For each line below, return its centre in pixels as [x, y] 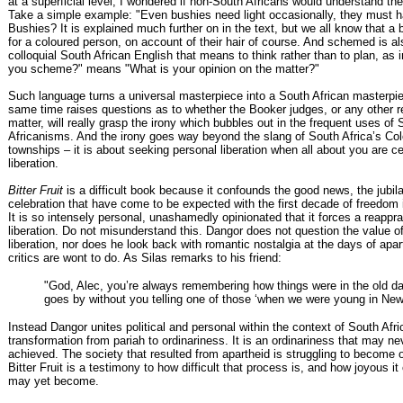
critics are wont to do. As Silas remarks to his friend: [145, 257]
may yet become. [54, 381]
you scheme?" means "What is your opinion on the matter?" [164, 68]
